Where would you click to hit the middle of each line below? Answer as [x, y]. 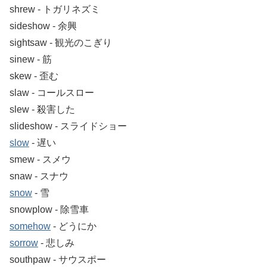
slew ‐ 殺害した [42, 109]
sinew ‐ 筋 [31, 59]
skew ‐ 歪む [34, 76]
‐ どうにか [74, 226]
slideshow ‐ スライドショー [68, 126]
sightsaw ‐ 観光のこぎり [61, 42]
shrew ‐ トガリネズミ [55, 9]
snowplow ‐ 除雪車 [49, 209]
